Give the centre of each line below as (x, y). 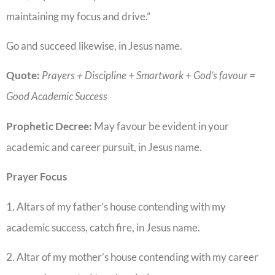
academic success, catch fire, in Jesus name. (104, 227)
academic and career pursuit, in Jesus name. (105, 147)
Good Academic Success (58, 96)
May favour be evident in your (161, 126)
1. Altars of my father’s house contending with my (116, 206)
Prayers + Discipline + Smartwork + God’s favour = (149, 76)
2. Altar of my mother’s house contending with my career (132, 257)
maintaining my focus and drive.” (79, 16)
